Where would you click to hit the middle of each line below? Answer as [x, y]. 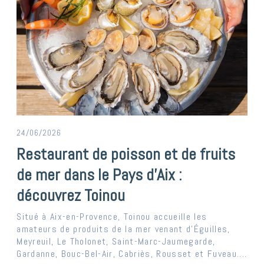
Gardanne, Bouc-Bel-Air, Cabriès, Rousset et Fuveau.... [132, 254]
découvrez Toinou [71, 196]
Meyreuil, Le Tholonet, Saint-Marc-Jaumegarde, [116, 242]
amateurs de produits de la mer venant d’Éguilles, [123, 229]
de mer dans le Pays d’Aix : [100, 175]
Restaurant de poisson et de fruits [126, 154]
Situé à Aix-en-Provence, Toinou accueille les [112, 217]
